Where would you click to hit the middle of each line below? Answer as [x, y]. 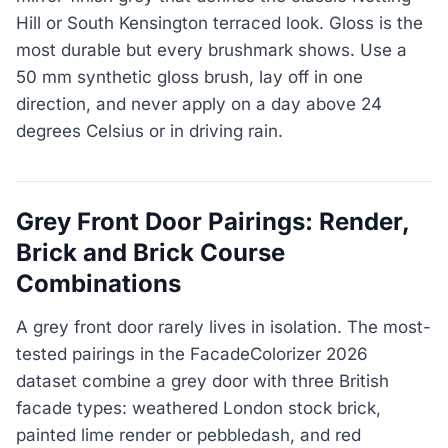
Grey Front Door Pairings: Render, [213, 222]
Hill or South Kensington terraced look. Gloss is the [219, 23]
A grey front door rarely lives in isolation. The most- [223, 326]
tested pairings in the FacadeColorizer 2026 [192, 353]
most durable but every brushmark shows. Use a [211, 50]
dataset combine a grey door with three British [202, 380]
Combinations [98, 284]
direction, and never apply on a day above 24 [199, 104]
